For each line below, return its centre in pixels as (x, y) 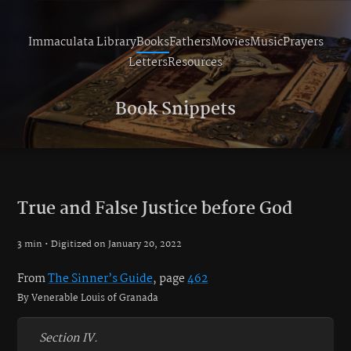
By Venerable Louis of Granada (88, 298)
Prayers (303, 42)
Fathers (190, 42)
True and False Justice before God (155, 209)
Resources (195, 63)
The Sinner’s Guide (101, 279)
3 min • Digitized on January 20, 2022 (100, 244)
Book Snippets (175, 110)
